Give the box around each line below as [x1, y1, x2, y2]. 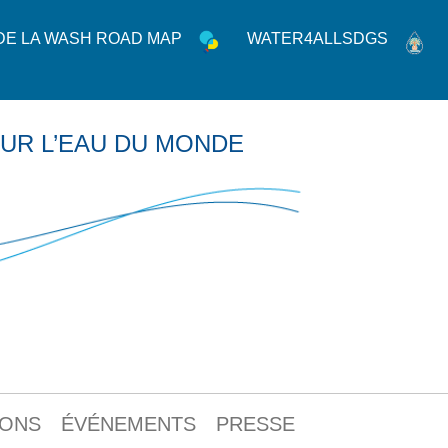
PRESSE [216, 413, 295, 436]
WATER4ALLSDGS [247, 30, 388, 47]
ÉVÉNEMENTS [61, 413, 196, 436]
